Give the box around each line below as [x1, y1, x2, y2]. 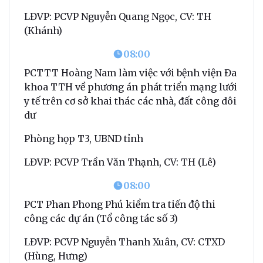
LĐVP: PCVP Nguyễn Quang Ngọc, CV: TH [24, 10, 211, 22]
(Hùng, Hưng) [24, 249, 87, 262]
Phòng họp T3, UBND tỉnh [24, 132, 143, 144]
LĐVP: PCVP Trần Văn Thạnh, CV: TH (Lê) [24, 156, 216, 168]
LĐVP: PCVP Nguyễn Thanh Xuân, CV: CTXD [24, 235, 225, 248]
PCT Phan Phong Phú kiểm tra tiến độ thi [24, 198, 215, 210]
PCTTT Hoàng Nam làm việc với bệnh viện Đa [24, 66, 237, 79]
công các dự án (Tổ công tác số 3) [24, 212, 178, 224]
